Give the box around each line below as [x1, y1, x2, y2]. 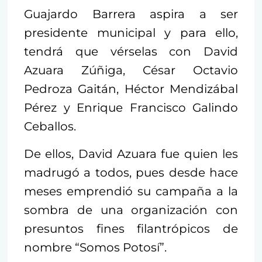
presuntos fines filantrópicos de [24, 221, 238, 236]
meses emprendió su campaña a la [24, 184, 238, 198]
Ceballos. [24, 119, 76, 133]
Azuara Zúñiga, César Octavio [24, 63, 238, 77]
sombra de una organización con [24, 202, 238, 217]
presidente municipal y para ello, [24, 25, 238, 40]
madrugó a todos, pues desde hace [24, 165, 238, 180]
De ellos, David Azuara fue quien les [24, 146, 238, 161]
